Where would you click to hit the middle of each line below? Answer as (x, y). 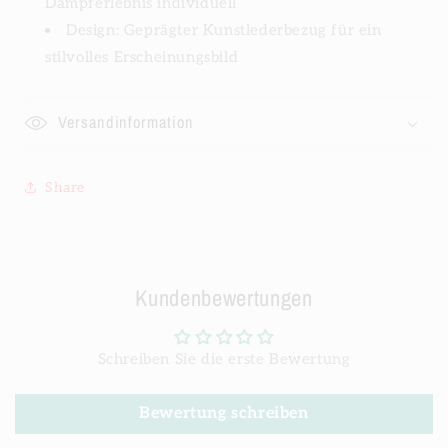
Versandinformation (126, 122)
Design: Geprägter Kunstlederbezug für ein (224, 30)
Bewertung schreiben (224, 413)
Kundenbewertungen (224, 298)
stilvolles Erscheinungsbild (142, 57)
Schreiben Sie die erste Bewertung (224, 359)
